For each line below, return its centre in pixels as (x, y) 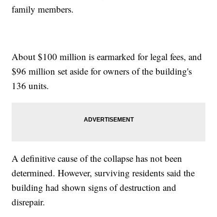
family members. (43, 9)
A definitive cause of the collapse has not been (97, 158)
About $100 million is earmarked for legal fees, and (107, 57)
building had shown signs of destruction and (94, 187)
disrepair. (29, 202)
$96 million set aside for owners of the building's (102, 71)
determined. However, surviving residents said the (103, 173)
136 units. (31, 86)
